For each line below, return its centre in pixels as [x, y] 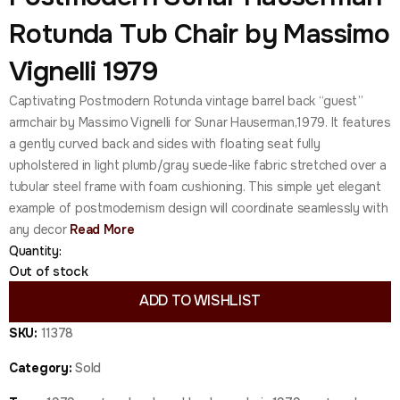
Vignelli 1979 [83, 71]
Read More [100, 229]
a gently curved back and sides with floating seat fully [165, 144]
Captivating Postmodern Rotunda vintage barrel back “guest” [186, 101]
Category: [42, 368]
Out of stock [49, 271]
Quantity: [35, 251]
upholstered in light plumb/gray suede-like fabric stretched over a [198, 165]
